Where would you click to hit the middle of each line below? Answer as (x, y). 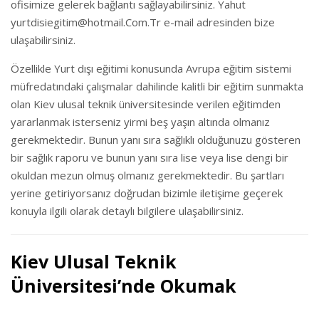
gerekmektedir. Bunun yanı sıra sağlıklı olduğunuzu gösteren (156, 140)
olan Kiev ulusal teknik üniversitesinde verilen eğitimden (146, 104)
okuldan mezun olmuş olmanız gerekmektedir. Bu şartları (147, 176)
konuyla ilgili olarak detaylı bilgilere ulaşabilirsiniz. (127, 211)
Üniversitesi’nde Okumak (124, 286)
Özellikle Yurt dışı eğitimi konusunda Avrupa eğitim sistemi (151, 69)
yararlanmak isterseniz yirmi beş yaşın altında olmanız (140, 122)
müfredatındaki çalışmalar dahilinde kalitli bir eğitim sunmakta (157, 87)
